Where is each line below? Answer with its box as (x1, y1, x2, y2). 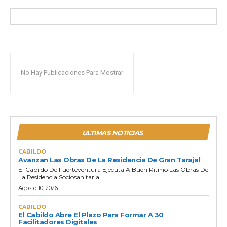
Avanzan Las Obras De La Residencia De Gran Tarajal (18, 155, 200, 164)
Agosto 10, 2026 (18, 184, 58, 192)
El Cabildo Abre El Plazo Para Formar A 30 (18, 210, 164, 219)
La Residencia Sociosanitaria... (18, 173, 104, 181)
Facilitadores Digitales (18, 217, 97, 226)
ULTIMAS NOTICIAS (82, 128, 143, 137)
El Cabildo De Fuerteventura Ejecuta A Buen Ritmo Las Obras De (18, 165, 208, 173)
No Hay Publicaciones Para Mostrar (21, 68, 123, 77)
